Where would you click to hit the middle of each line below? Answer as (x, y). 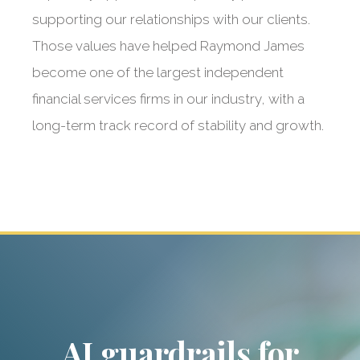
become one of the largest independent (158, 72)
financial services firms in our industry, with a (168, 99)
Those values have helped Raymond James (168, 46)
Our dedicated (180, 289)
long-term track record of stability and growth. (178, 125)
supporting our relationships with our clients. (171, 19)
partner (180, 321)
